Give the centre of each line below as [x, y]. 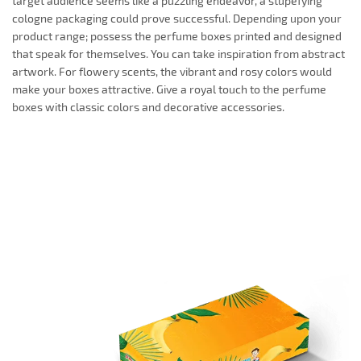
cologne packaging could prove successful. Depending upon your [177, 19]
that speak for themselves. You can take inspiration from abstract [178, 54]
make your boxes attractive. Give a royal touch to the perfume [169, 89]
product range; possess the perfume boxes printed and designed [177, 36]
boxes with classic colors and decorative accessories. [149, 107]
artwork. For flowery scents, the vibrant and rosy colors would [172, 72]
